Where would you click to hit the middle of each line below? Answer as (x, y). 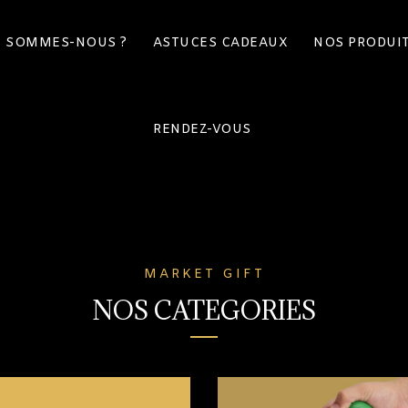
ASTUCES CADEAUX (220, 43)
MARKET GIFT (204, 275)
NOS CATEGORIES (204, 311)
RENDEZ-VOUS (202, 130)
